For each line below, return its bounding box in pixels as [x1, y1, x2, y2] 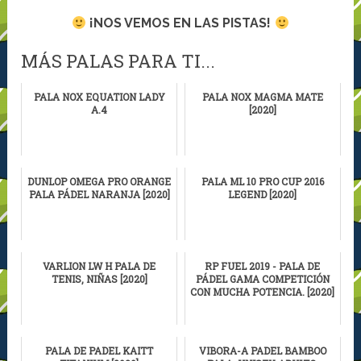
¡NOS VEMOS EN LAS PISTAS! [86, 15, 275, 31]
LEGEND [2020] [228, 188, 297, 201]
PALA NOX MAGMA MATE [201, 90, 323, 104]
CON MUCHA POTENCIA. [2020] [190, 285, 335, 299]
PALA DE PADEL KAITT [45, 344, 154, 358]
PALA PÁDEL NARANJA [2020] [28, 188, 170, 201]
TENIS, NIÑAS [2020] [51, 272, 147, 286]
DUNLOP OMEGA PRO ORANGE [27, 175, 172, 189]
